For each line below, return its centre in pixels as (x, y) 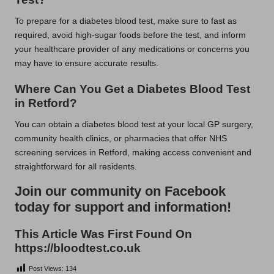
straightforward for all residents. (76, 167)
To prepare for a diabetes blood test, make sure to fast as (126, 21)
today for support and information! (123, 207)
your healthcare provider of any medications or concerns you (132, 50)
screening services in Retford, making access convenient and (133, 153)
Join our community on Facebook (120, 191)
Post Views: (46, 269)
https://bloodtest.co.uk (78, 248)
